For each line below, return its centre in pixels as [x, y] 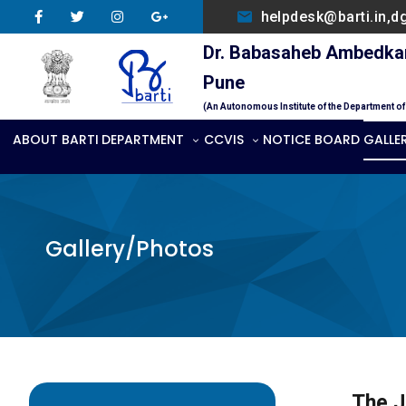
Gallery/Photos [130, 249]
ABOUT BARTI [55, 140]
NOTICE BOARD [312, 140]
